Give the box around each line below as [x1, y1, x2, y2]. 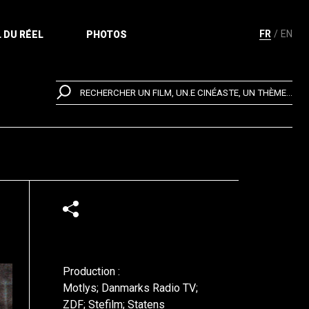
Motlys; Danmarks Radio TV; [63, 281, 198, 295]
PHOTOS [86, 29, 127, 40]
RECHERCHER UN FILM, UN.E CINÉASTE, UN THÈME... [80, 88, 292, 99]
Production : [63, 265, 120, 278]
